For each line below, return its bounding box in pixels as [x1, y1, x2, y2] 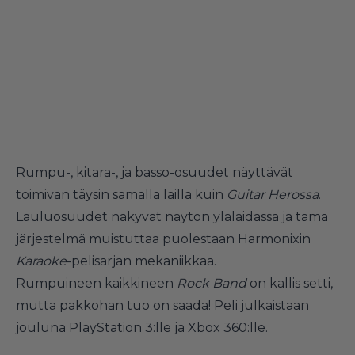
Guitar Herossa [227, 187, 319, 202]
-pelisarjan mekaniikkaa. [67, 254, 216, 269]
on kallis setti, [250, 276, 333, 291]
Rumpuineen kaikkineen [16, 276, 177, 291]
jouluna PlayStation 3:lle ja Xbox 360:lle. [16, 320, 268, 335]
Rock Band [177, 276, 250, 291]
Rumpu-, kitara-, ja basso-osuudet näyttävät [16, 165, 293, 180]
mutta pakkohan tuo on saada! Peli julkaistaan [16, 298, 309, 313]
